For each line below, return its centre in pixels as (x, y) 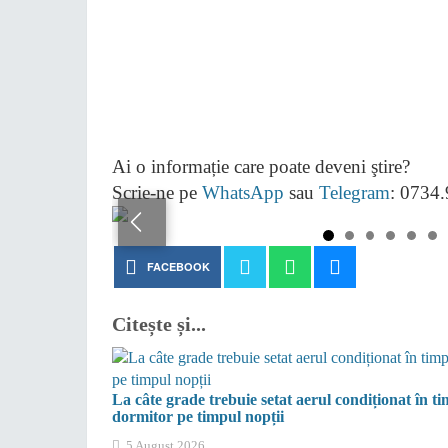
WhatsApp (243, 192)
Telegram (354, 192)
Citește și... (159, 324)
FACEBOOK (178, 266)
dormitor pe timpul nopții (198, 416)
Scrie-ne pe (157, 192)
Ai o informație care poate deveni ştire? (261, 166)
